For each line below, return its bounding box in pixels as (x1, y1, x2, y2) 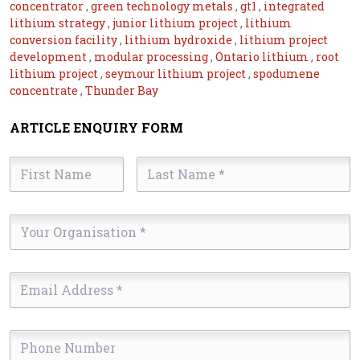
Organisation (9, 233, 92, 251)
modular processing (94, 48, 211, 64)
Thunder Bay (85, 82, 158, 98)
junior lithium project (112, 14, 240, 31)
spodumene (253, 65, 320, 81)
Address (9, 291, 61, 309)
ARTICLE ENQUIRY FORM (10, 118, 183, 136)
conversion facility (10, 31, 120, 47)
